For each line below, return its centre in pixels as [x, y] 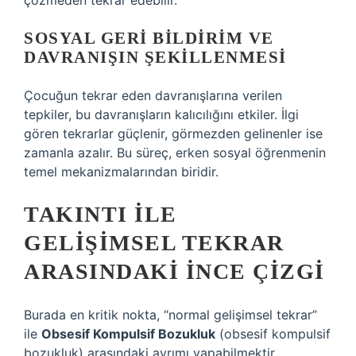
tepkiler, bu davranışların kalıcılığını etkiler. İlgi [161, 114]
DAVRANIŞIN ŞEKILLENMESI [155, 57]
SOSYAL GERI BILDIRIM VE [149, 38]
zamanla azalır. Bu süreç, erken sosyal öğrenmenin [175, 153]
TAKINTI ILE [101, 214]
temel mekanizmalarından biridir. [121, 172]
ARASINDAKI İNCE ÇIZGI [174, 271]
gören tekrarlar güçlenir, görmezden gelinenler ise [173, 133]
